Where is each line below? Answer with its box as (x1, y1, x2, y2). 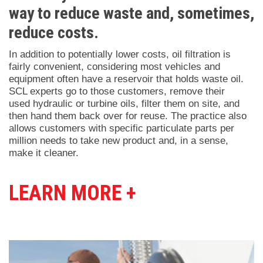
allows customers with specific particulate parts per (9, 123, 234, 134)
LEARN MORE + (9, 181, 136, 206)
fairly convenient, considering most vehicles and (9, 61, 220, 73)
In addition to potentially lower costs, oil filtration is (9, 49, 231, 60)
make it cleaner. (9, 147, 79, 159)
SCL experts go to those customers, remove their (9, 86, 225, 97)
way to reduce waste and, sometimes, (9, 4, 254, 23)
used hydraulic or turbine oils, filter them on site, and (9, 98, 240, 110)
